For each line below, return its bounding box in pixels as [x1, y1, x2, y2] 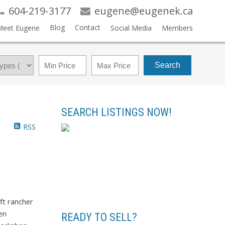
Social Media [110, 23, 152, 33]
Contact [74, 23, 100, 32]
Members [161, 23, 193, 33]
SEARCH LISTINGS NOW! [61, 106, 172, 119]
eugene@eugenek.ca [94, 4, 193, 18]
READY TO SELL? [61, 210, 137, 223]
